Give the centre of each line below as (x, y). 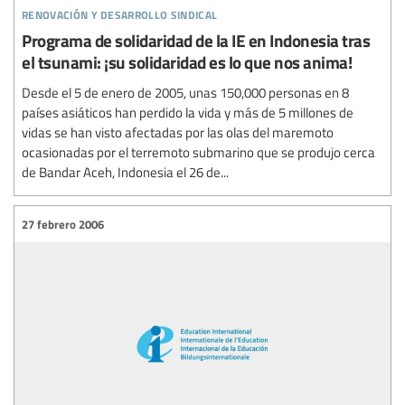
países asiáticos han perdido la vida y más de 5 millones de (188, 112)
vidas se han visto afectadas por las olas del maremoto (178, 132)
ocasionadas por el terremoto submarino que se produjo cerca (198, 152)
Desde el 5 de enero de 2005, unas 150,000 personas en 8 (185, 92)
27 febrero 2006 (63, 224)
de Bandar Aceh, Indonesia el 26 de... (125, 172)
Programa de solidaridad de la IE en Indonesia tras (196, 40)
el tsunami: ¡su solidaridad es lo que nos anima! (187, 62)
